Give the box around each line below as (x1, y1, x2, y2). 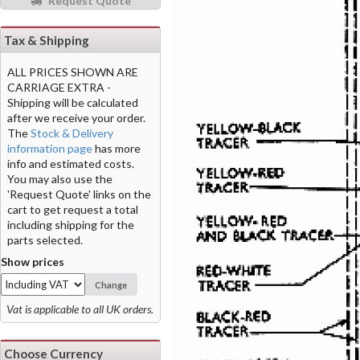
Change (95, 279, 128, 290)
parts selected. (7, 232, 83, 247)
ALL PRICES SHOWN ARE (7, 64, 138, 79)
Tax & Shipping (4, 32, 89, 47)
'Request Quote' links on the (7, 186, 151, 201)
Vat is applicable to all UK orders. (6, 302, 153, 317)
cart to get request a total (7, 202, 138, 216)
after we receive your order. (7, 110, 145, 125)
